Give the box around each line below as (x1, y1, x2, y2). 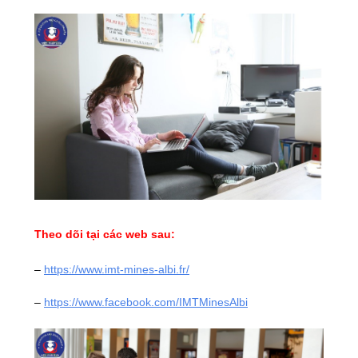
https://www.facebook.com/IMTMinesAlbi (44, 296, 248, 309)
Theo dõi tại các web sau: (34, 228, 175, 241)
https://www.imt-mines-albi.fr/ (44, 263, 189, 276)
